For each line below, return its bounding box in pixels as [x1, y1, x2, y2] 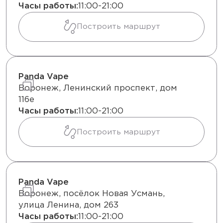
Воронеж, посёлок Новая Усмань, [18, 190, 165, 198]
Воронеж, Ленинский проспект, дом [18, 85, 177, 93]
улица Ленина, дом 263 [18, 201, 118, 209]
